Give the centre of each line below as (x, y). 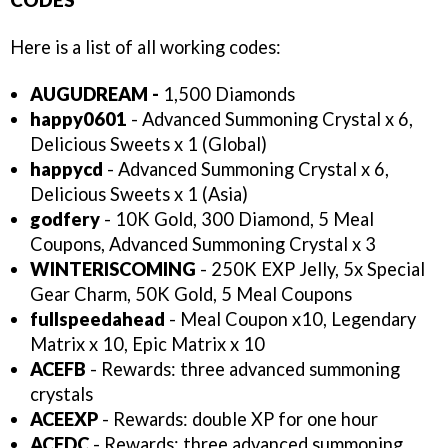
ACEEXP (64, 419)
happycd (66, 169)
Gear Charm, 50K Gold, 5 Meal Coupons (191, 294)
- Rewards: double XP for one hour (238, 419)
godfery (65, 219)
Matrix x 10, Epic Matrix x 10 (147, 344)
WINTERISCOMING (113, 269)
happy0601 (78, 119)
